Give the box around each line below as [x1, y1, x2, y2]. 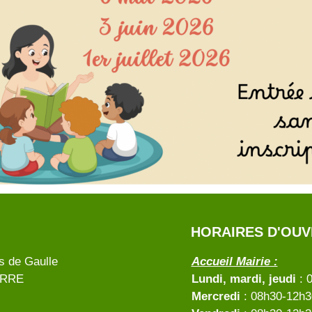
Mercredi [191, 290, 240, 303]
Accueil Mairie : [191, 255, 278, 268]
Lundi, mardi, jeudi [191, 272, 296, 286]
